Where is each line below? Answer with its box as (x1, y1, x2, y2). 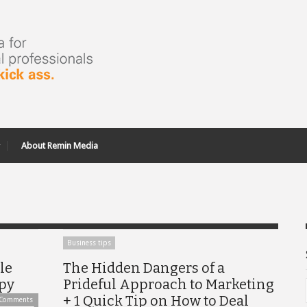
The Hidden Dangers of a (63, 260, 225, 276)
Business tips (67, 239, 111, 247)
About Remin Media (21, 140, 98, 151)
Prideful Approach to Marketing (63, 276, 274, 293)
